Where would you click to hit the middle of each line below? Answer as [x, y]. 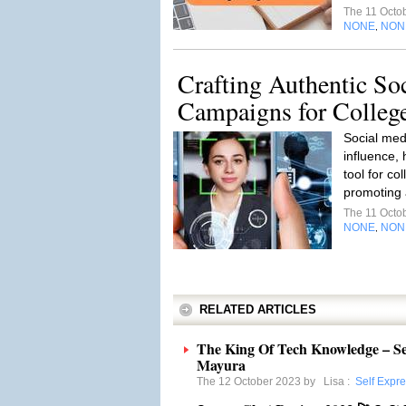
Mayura [221, 365]
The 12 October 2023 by [260, 382]
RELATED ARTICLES [258, 309]
